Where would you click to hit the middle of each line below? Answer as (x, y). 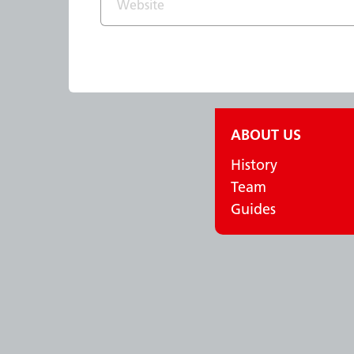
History (254, 165)
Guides (253, 209)
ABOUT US (266, 135)
